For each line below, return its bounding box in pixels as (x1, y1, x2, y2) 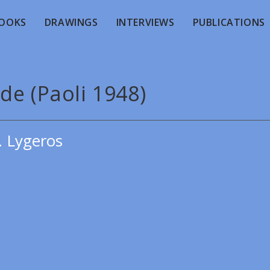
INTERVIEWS (116, 16, 175, 29)
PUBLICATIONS (192, 16, 265, 29)
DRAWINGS (44, 16, 98, 29)
